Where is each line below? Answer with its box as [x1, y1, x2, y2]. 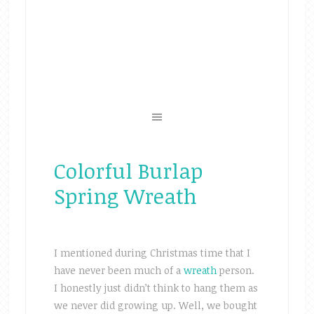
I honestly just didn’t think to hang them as [53, 281, 258, 294]
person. [216, 264, 254, 277]
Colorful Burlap [53, 156, 203, 185]
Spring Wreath [53, 182, 197, 210]
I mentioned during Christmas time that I [53, 246, 250, 259]
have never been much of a [53, 264, 184, 277]
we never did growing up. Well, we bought [53, 299, 257, 312]
